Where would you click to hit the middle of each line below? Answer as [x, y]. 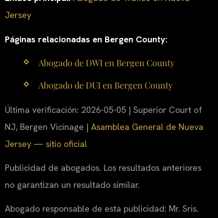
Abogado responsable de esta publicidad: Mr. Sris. [102, 209]
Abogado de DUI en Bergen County [105, 85]
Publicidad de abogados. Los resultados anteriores [103, 168]
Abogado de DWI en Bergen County [106, 63]
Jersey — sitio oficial [46, 144]
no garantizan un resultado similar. [72, 185]
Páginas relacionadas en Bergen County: [86, 39]
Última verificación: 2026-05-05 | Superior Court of [103, 109]
